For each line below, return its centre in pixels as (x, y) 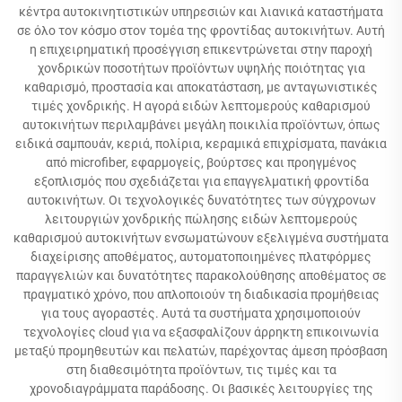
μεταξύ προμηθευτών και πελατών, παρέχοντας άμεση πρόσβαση (201, 351)
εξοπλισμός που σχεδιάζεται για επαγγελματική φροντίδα (201, 181)
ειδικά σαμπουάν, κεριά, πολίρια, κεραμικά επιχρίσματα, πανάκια (201, 144)
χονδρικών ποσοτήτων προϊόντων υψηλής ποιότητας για (201, 68)
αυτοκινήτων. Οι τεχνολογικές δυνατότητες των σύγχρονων (201, 200)
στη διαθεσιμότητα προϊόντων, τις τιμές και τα (201, 370)
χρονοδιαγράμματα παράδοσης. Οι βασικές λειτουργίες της (201, 389)
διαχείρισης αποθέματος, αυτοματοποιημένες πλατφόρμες (201, 257)
